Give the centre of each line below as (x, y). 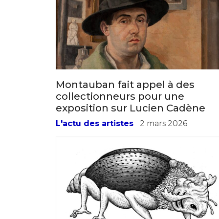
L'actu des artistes (95, 132)
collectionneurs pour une (120, 105)
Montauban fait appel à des (125, 93)
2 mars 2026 (164, 132)
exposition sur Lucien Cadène (131, 117)
